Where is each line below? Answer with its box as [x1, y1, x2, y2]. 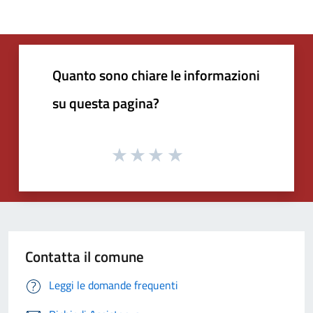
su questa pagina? [52, 92, 159, 114]
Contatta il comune [25, 245, 144, 268]
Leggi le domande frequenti [49, 277, 178, 294]
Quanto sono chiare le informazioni [52, 64, 260, 86]
